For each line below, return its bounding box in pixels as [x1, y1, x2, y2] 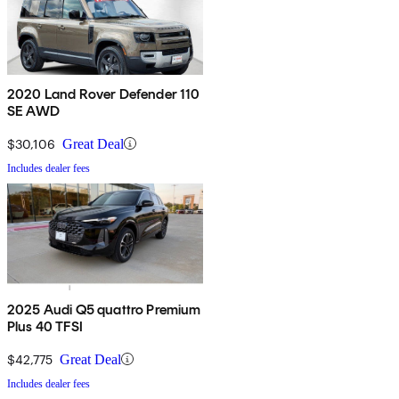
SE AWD [7, 102, 60, 119]
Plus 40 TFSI [7, 317, 83, 335]
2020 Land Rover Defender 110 [7, 85, 200, 102]
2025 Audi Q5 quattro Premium [7, 300, 201, 318]
